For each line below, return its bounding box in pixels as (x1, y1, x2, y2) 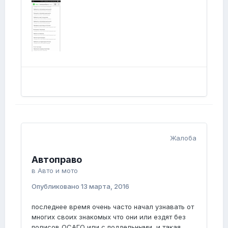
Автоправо (32, 154, 82, 165)
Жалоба (170, 134, 196, 142)
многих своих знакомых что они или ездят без (32, 213, 186, 221)
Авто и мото (38, 166, 78, 175)
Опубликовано (32, 182, 81, 191)
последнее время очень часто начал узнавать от (32, 203, 194, 211)
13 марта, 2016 (81, 182, 129, 191)
